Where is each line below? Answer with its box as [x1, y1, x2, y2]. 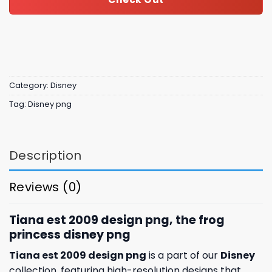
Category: [9, 80, 50, 91]
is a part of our [146, 248, 220, 263]
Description [9, 146, 82, 164]
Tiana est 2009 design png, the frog [9, 211, 225, 228]
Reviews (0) [9, 178, 82, 195]
